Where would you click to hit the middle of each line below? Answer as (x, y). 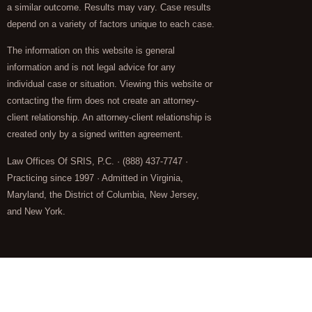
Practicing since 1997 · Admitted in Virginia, (95, 178)
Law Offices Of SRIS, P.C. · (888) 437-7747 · (97, 161)
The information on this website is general (91, 51)
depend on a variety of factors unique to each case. (111, 24)
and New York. (36, 211)
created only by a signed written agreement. (95, 134)
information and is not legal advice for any (91, 68)
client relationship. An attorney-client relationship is (109, 118)
